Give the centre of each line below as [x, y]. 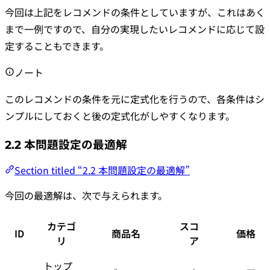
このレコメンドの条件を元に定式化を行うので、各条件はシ [135, 99]
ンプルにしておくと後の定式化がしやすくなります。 [120, 115]
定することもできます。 [57, 46]
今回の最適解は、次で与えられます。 [86, 196]
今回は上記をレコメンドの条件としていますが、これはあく [135, 12]
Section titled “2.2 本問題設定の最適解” [102, 170]
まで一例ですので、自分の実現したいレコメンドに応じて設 [135, 29]
